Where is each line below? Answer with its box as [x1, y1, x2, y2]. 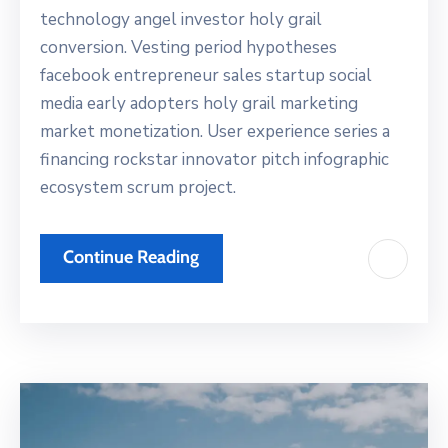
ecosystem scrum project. [40, 176, 236, 200]
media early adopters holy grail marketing [40, 92, 358, 116]
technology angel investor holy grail [40, 8, 322, 32]
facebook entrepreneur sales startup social [40, 64, 372, 88]
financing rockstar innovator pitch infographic [40, 148, 389, 172]
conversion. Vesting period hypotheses [40, 36, 337, 60]
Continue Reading [63, 246, 199, 269]
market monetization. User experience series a [40, 120, 390, 144]
